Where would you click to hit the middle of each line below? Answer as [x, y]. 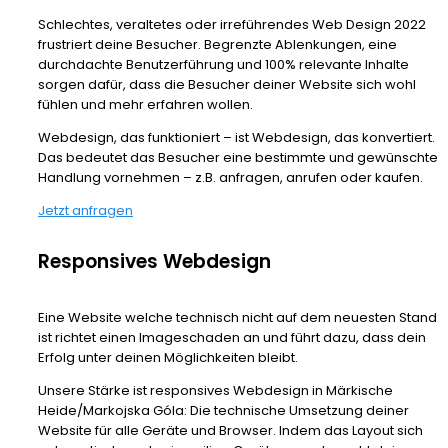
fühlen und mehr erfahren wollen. [145, 105]
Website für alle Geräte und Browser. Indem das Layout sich [230, 431]
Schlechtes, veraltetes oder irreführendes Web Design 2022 [232, 25]
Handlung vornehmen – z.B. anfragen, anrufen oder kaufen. [230, 178]
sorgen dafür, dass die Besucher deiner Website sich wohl [227, 85]
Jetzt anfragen [85, 211]
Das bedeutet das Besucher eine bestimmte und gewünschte [238, 158]
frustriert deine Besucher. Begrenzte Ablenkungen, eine [217, 45]
